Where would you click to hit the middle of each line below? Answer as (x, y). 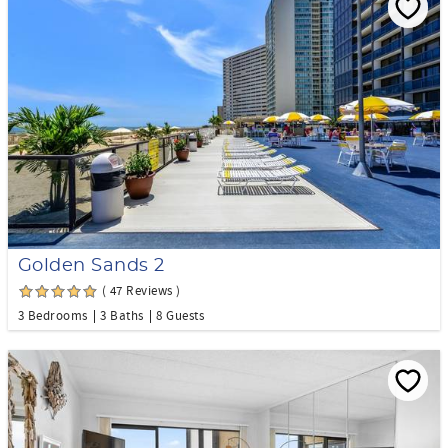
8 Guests (180, 315)
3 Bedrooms (53, 315)
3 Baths (122, 315)
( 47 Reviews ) (141, 290)
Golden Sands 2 (91, 265)
